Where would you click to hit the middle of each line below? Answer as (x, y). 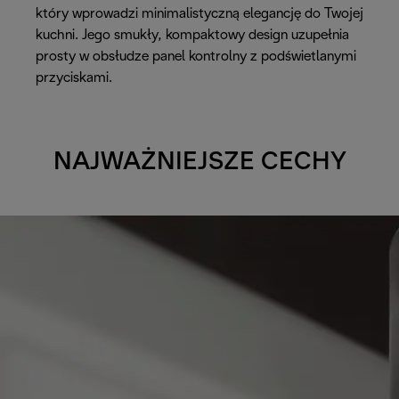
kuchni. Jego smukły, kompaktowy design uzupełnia (192, 35)
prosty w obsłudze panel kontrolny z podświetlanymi (196, 56)
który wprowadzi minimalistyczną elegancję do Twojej (199, 13)
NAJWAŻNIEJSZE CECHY (199, 163)
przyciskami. (74, 77)
